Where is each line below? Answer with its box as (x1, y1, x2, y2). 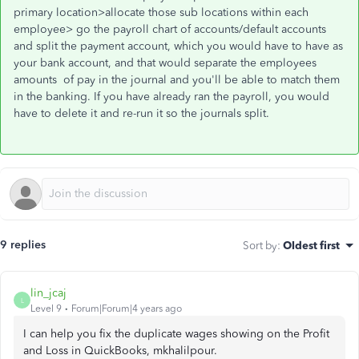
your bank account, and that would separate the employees (14, 56, 317, 70)
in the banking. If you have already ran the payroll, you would (14, 90, 329, 103)
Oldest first (283, 239, 340, 252)
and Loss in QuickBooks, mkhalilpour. (23, 344, 217, 357)
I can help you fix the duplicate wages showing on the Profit (23, 327, 329, 341)
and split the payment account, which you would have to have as (14, 39, 343, 53)
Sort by (243, 239, 277, 252)
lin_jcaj (30, 286, 67, 300)
